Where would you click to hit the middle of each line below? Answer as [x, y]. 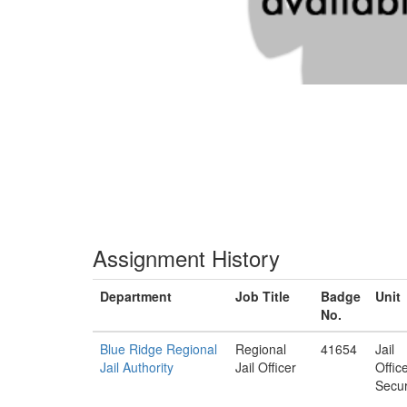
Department [136, 296]
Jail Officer [266, 367]
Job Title [263, 296]
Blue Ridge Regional [159, 349]
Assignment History [186, 258]
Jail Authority [137, 367]
